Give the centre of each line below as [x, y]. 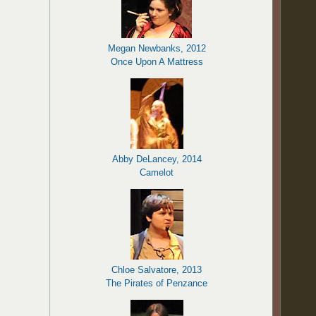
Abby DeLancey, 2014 [157, 159]
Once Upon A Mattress [157, 62]
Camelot [157, 172]
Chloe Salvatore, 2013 [157, 270]
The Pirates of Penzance [157, 283]
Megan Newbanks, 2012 [157, 48]
